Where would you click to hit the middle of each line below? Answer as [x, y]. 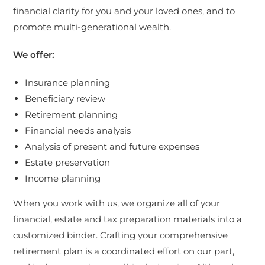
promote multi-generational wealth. [92, 27]
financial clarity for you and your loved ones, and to [124, 11]
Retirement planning [72, 114]
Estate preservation [68, 162]
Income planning [63, 178]
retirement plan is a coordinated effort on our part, [124, 251]
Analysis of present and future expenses [112, 146]
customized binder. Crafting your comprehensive [121, 235]
